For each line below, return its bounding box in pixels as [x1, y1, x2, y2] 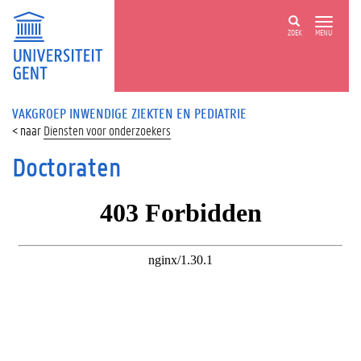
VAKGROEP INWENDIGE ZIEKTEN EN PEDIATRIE [12, 104, 247, 122]
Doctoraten [12, 151, 121, 184]
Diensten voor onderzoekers [44, 122, 171, 139]
